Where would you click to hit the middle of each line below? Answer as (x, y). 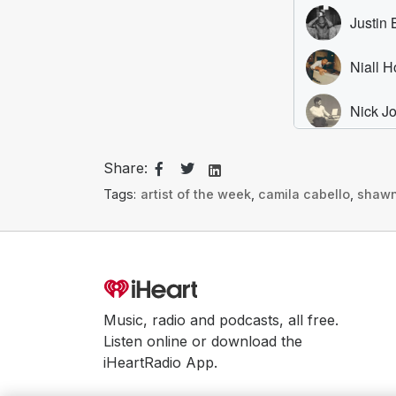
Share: (126, 168)
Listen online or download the (203, 342)
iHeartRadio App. (160, 363)
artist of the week (195, 194)
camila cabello (304, 194)
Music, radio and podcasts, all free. (221, 320)
